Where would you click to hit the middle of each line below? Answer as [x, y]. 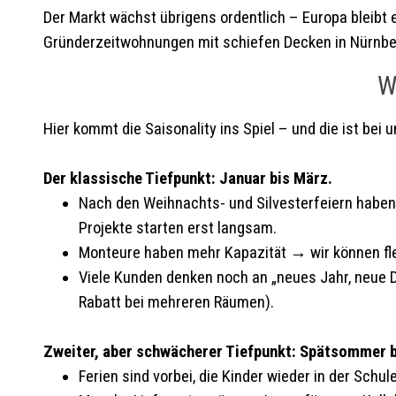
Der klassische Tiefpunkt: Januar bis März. [187, 179]
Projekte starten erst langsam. [177, 228]
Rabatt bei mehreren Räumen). [176, 302]
